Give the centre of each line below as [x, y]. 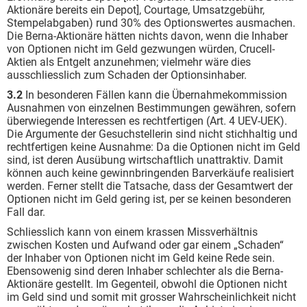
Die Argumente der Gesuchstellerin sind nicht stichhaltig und [152, 134]
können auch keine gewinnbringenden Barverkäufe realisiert [150, 173]
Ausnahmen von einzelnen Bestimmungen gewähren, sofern [151, 108]
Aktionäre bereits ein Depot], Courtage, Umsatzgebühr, [136, 10]
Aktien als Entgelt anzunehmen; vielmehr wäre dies [129, 62]
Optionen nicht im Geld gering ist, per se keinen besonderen [149, 199]
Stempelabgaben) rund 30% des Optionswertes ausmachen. [151, 23]
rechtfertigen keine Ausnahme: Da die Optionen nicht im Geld [153, 147]
